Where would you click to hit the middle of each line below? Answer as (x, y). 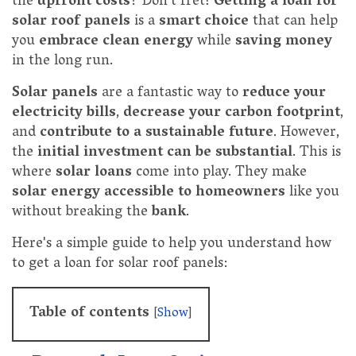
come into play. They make (219, 174)
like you (312, 193)
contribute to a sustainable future (157, 134)
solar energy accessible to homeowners (149, 193)
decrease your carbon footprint (232, 114)
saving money (284, 43)
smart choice (204, 23)
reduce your (284, 94)
